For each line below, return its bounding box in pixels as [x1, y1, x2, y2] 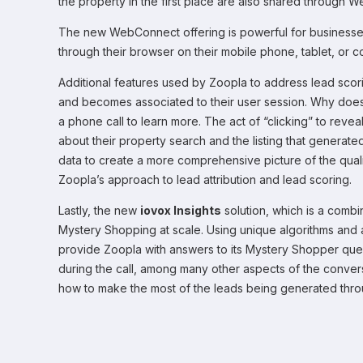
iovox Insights [140, 203, 221, 217]
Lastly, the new [58, 203, 140, 217]
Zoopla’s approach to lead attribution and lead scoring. [58, 173, 352, 186]
